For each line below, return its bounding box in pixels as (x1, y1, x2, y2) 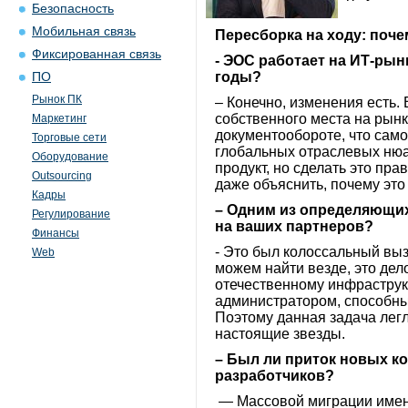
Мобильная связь (32, 25, 136, 38)
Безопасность (32, 2, 114, 15)
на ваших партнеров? (215, 219, 373, 234)
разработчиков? (215, 368, 334, 383)
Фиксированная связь (32, 47, 161, 61)
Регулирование (32, 208, 110, 220)
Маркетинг (32, 112, 87, 125)
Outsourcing (32, 169, 92, 182)
